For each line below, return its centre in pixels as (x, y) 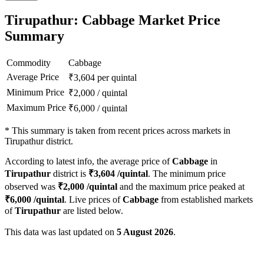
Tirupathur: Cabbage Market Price (113, 20)
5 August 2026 (145, 232)
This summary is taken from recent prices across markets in (121, 131)
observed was (31, 187)
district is (70, 174)
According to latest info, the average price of (88, 161)
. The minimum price (187, 174)
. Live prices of (93, 200)
